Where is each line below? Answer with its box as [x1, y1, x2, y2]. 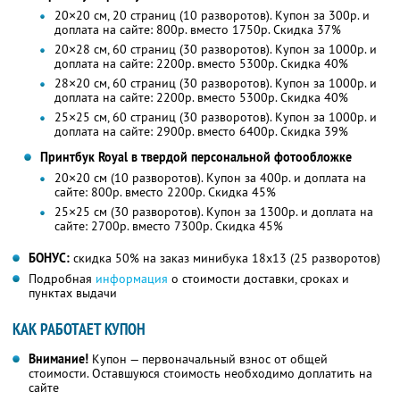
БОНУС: [29, 250, 70, 267]
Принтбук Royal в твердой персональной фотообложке [39, 149, 352, 166]
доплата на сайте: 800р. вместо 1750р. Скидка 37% [54, 21, 341, 38]
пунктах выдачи [29, 285, 117, 302]
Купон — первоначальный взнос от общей [88, 351, 328, 368]
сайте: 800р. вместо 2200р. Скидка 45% [54, 184, 276, 201]
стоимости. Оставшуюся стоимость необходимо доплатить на [29, 365, 372, 382]
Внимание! [29, 351, 88, 368]
